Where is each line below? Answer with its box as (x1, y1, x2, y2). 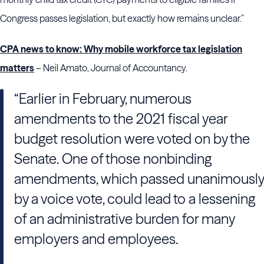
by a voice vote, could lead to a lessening (14, 190, 255, 207)
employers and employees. (14, 230, 179, 247)
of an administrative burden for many (14, 210, 235, 227)
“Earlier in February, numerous (14, 90, 192, 107)
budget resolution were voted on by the (14, 130, 250, 147)
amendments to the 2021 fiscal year (14, 110, 227, 127)
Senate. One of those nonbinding (14, 150, 212, 167)
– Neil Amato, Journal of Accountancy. (34, 62, 187, 74)
